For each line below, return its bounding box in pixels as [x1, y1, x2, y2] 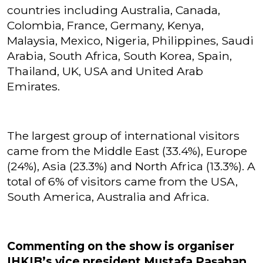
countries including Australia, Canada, [7, 3, 220, 17]
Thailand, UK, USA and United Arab [7, 64, 203, 78]
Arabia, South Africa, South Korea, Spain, [7, 49, 232, 63]
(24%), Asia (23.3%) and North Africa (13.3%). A [7, 159, 255, 173]
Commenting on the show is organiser [7, 239, 234, 253]
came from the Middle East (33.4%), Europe [7, 144, 247, 158]
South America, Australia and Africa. [7, 190, 209, 204]
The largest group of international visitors [7, 129, 240, 143]
